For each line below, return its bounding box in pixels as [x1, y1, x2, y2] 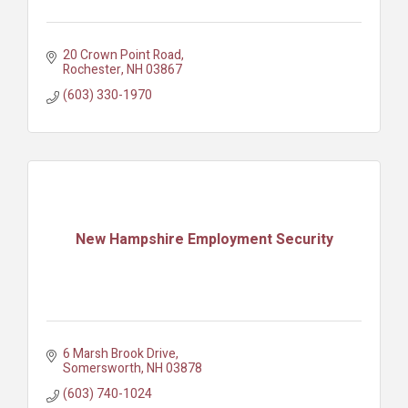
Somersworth [62, 358, 141, 378]
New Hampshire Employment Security [75, 229, 333, 251]
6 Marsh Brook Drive [62, 343, 176, 363]
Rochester [62, 59, 121, 79]
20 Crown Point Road [62, 45, 181, 65]
